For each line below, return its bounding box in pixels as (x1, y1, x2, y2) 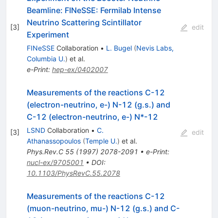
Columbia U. (26, 54, 65, 63)
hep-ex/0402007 (52, 65, 108, 73)
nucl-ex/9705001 (26, 158, 84, 166)
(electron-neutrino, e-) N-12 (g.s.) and (26, 99, 170, 109)
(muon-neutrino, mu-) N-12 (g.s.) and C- (26, 203, 180, 213)
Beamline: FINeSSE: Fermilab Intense (26, 5, 161, 15)
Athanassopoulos (26, 136, 81, 145)
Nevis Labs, (136, 43, 174, 52)
